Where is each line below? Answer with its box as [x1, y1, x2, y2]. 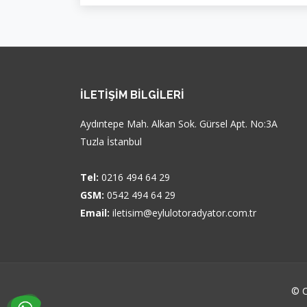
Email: [80, 206, 110, 219]
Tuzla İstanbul [80, 134, 142, 148]
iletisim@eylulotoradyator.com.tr [112, 206, 256, 219]
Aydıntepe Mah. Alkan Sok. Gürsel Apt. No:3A [80, 116, 278, 130]
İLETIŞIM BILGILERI [80, 88, 184, 101]
